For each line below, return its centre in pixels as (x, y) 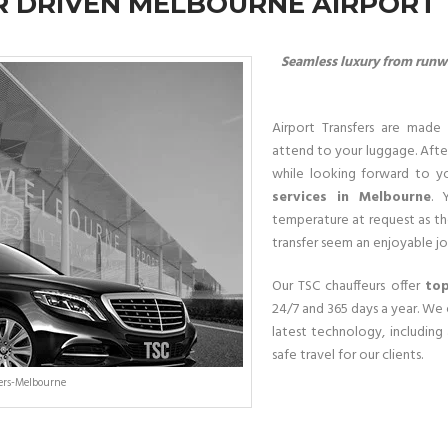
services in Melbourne (351, 197)
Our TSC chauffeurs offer (348, 286)
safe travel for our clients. (347, 355)
